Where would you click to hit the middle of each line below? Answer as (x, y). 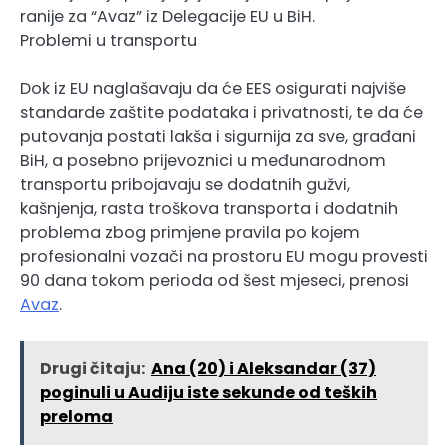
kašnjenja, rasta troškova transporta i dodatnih (209, 209)
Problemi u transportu (108, 41)
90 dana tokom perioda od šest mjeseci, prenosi (214, 281)
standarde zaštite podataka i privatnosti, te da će (221, 113)
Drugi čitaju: (92, 369)
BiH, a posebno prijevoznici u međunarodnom (203, 161)
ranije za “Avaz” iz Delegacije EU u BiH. (167, 17)
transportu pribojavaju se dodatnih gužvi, (185, 185)
